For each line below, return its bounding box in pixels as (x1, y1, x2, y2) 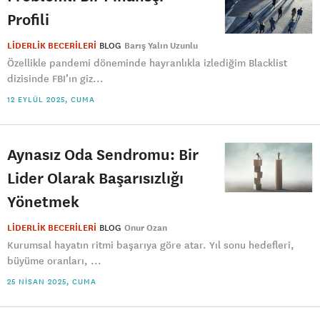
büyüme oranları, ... (7, 254, 101, 267)
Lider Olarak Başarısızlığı (7, 168, 184, 187)
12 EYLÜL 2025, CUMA (7, 94, 95, 104)
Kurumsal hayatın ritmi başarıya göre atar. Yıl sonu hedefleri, (7, 239, 294, 251)
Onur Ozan (124, 222, 167, 234)
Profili (7, 9, 49, 29)
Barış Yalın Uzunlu (124, 40, 198, 51)
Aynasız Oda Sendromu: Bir (7, 144, 199, 164)
